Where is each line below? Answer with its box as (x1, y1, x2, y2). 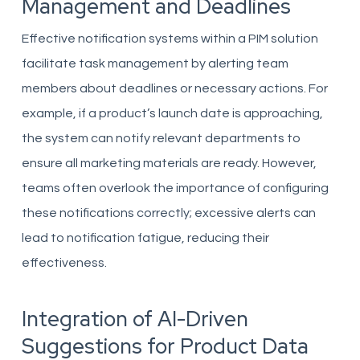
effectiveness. (21, 256, 107, 269)
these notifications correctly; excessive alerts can (21, 207, 316, 219)
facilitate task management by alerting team (21, 57, 288, 70)
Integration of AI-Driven (21, 305, 248, 333)
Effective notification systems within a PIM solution (21, 32, 318, 45)
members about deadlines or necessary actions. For (21, 82, 328, 95)
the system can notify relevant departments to (21, 132, 301, 145)
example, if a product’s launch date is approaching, (21, 107, 323, 120)
